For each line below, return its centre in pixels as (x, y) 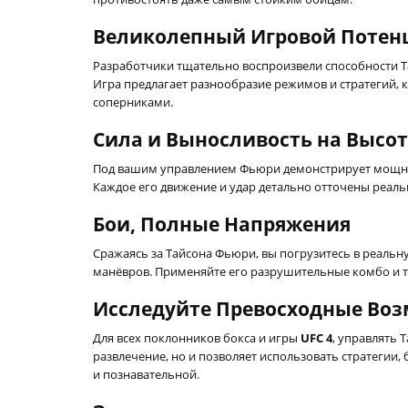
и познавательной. (146, 374)
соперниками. (133, 102)
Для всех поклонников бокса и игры (197, 338)
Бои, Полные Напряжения (222, 224)
